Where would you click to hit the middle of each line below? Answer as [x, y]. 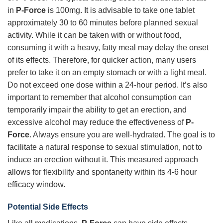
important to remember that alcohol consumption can [100, 97]
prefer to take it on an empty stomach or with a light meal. [107, 72]
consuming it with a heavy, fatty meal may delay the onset [108, 47]
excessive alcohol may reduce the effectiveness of [97, 122]
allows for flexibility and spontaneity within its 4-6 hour [102, 172]
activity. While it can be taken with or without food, [94, 35]
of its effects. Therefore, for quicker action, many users [102, 60]
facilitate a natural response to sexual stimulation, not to [105, 147]
